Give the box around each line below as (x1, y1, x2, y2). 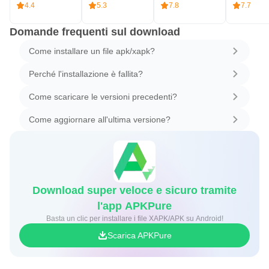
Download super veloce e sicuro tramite (32, 184, 237, 196)
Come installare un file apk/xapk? (29, 46, 155, 56)
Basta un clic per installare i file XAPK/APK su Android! (101, 214, 223, 223)
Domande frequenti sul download (10, 25, 180, 38)
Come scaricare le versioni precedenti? (29, 91, 177, 101)
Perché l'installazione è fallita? (29, 68, 143, 79)
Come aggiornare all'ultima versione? (29, 114, 171, 124)
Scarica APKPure (107, 230, 172, 240)
